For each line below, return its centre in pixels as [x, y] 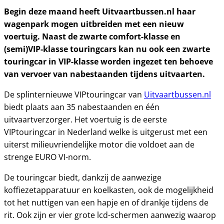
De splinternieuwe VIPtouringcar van [74, 94]
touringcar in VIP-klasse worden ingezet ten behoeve [108, 61]
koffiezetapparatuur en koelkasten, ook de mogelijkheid [109, 190]
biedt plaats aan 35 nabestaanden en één [82, 107]
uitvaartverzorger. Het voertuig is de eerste [85, 119]
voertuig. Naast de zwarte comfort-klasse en [92, 36]
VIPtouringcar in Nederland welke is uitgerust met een [106, 132]
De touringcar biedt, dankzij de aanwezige [83, 177]
